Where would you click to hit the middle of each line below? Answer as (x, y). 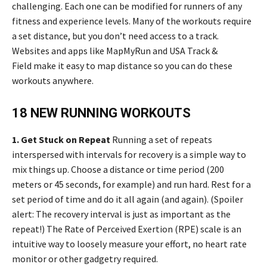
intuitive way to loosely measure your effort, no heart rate (129, 244)
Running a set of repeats (162, 140)
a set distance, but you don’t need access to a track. (115, 36)
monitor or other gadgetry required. (85, 259)
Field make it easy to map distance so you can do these (122, 66)
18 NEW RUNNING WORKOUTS (101, 113)
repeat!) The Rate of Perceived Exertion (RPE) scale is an (127, 229)
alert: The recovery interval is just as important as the (121, 214)
